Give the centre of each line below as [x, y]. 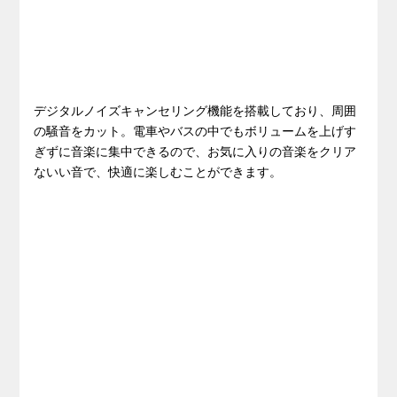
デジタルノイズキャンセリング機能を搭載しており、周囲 [195, 111]
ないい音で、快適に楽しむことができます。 [158, 172]
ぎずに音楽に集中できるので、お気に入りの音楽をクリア [195, 152]
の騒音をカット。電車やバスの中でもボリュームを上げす [195, 132]
